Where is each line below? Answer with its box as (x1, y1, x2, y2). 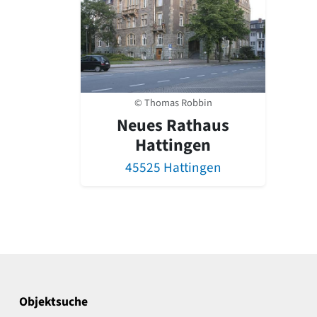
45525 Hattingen (125, 158, 221, 178)
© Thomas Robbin (134, 96, 212, 111)
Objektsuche (19, 293, 88, 311)
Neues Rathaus (117, 113, 229, 139)
